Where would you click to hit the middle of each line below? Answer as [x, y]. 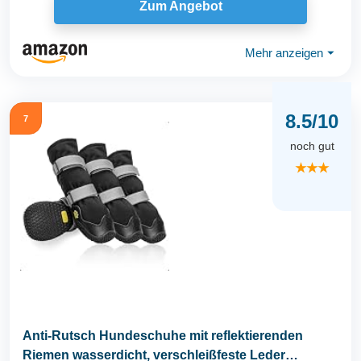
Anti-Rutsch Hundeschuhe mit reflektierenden [163, 335]
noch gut [312, 146]
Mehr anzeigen [284, 53]
